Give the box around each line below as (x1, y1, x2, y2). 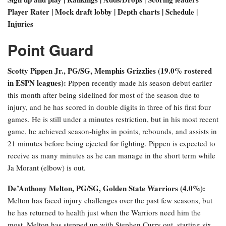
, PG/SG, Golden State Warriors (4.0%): (72, 183, 205, 194)
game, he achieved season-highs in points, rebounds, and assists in (8, 126, 217, 137)
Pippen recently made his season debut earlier (66, 78, 212, 88)
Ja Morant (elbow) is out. (8, 162, 86, 173)
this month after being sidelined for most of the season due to (8, 90, 200, 100)
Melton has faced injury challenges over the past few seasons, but (8, 195, 212, 206)
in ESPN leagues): (8, 77, 66, 89)
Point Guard (8, 39, 93, 61)
